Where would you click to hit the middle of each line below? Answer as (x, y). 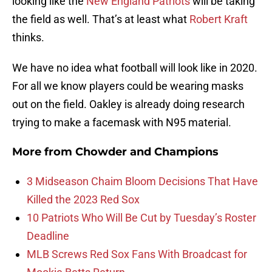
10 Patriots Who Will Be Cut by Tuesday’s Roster (141, 218)
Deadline (48, 236)
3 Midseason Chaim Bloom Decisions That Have (142, 182)
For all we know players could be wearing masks (128, 86)
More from (44, 152)
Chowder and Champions (147, 152)
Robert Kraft (219, 19)
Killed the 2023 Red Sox (83, 200)
